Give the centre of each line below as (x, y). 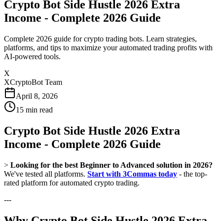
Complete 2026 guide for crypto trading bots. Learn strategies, (100, 38)
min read (38, 110)
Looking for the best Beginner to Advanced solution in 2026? (111, 165)
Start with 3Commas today (132, 174)
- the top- (192, 174)
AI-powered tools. (32, 56)
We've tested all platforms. (46, 174)
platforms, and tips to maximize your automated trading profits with (108, 47)
